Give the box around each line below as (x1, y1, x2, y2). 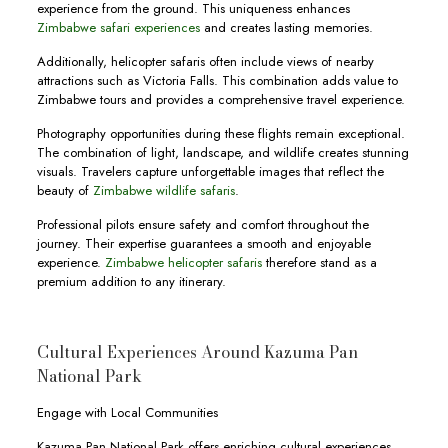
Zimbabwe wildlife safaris (92, 180, 235, 200)
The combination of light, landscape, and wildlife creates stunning (36, 142, 409, 162)
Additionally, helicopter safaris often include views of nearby (36, 51, 374, 71)
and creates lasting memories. (199, 17, 373, 37)
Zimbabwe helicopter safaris (104, 252, 262, 272)
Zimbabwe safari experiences (36, 17, 200, 37)
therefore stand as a (261, 252, 377, 272)
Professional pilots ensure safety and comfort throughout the (36, 214, 369, 234)
